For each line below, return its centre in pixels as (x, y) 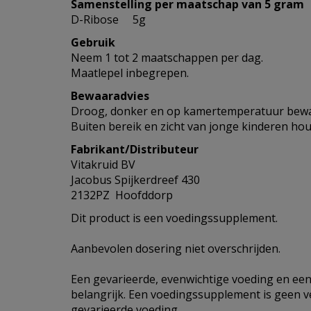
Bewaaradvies (110, 96)
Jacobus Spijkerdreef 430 (135, 180)
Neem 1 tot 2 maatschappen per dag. (167, 58)
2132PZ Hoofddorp (122, 195)
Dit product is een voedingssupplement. (174, 218)
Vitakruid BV (103, 165)
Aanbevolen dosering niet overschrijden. (176, 249)
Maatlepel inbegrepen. (130, 73)
